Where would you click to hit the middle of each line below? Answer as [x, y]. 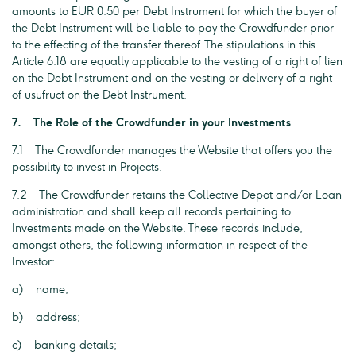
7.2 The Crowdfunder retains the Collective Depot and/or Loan [177, 195]
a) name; [40, 290]
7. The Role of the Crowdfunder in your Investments [151, 123]
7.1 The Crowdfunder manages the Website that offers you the [172, 151]
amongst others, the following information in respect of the [160, 245]
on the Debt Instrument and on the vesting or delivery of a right [172, 78]
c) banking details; [64, 345]
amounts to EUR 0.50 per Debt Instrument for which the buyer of [174, 12]
